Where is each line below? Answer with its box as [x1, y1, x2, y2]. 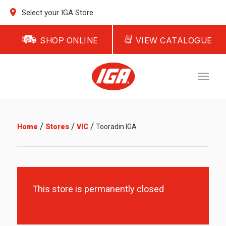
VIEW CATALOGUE [135, 35, 212, 45]
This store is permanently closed [32, 184, 164, 194]
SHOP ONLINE [40, 35, 98, 45]
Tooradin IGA [95, 123, 137, 131]
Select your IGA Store [20, 8, 94, 17]
